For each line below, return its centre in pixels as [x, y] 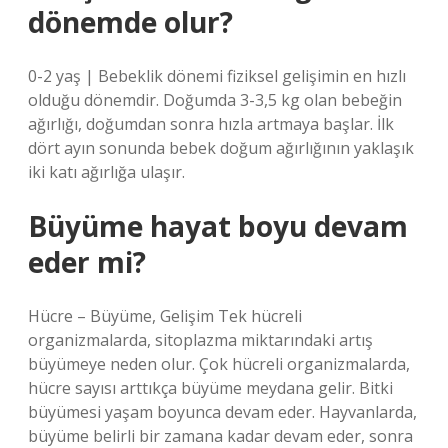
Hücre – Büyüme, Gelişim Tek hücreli [165, 316]
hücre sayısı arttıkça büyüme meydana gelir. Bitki [210, 388]
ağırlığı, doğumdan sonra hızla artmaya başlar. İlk [211, 124]
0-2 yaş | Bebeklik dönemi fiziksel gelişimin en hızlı [217, 76]
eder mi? [87, 262]
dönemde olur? [130, 22]
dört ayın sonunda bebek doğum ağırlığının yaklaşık [221, 148]
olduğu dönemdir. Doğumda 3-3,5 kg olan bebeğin [215, 100]
